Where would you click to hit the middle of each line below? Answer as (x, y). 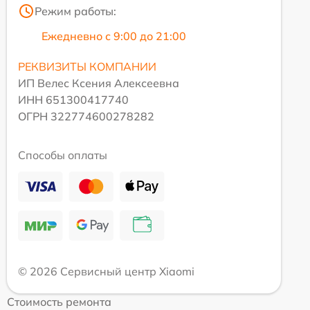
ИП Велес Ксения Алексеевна (99, 83)
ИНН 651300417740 (73, 100)
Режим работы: (75, 11)
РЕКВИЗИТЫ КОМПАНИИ (87, 67)
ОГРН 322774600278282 (86, 117)
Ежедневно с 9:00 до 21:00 (114, 36)
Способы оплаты (63, 155)
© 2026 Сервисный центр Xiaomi (106, 272)
